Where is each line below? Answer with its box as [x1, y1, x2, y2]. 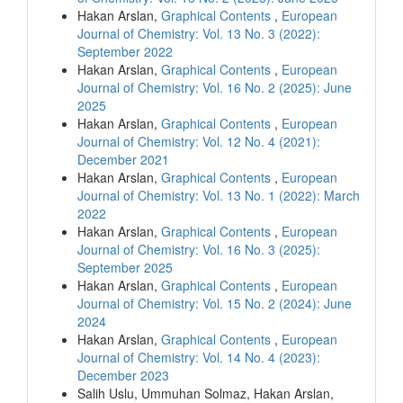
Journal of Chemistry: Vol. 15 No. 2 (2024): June [77, 293, 352, 312]
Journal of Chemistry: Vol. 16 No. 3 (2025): [77, 239, 320, 258]
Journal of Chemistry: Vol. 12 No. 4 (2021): [77, 131, 320, 150]
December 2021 [77, 149, 169, 168]
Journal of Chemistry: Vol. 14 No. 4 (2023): [77, 347, 320, 366]
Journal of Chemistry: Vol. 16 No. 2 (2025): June [77, 77, 352, 96]
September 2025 [77, 257, 173, 276]
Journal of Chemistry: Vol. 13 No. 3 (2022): [77, 23, 320, 42]
